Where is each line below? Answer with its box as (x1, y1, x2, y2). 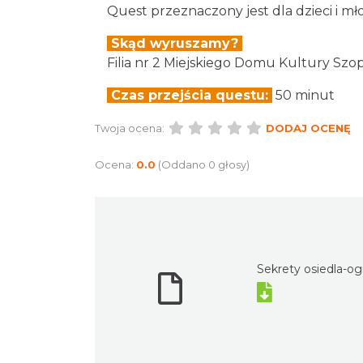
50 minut (272, 87, 335, 103)
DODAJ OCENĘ (266, 121, 351, 135)
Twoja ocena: (95, 121, 164, 135)
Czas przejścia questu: (107, 87, 272, 103)
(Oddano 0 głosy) (158, 157, 250, 171)
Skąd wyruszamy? (107, 35, 242, 51)
